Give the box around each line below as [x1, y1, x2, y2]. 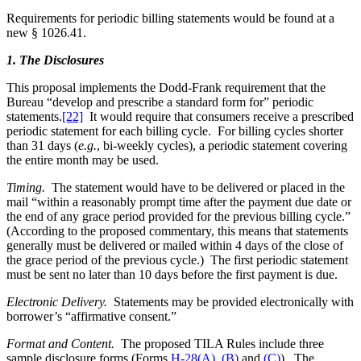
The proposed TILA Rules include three [121, 336, 324, 351]
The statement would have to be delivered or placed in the [52, 180, 345, 194]
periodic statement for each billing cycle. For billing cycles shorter [6, 123, 343, 138]
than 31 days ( [6, 138, 78, 152]
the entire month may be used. [6, 152, 159, 167]
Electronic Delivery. [6, 294, 114, 309]
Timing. [6, 180, 52, 194]
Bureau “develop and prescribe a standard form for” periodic [6, 94, 313, 109]
